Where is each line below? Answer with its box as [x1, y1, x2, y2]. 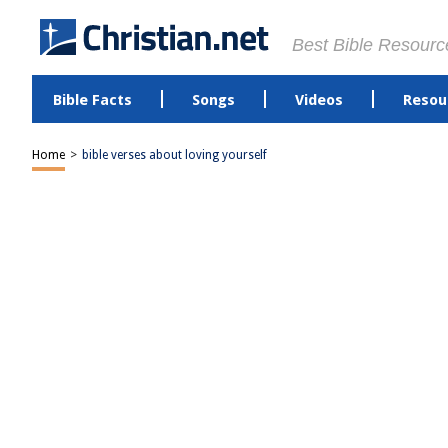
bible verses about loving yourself [82, 148, 267, 162]
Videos [294, 91, 343, 109]
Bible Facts [52, 91, 132, 109]
